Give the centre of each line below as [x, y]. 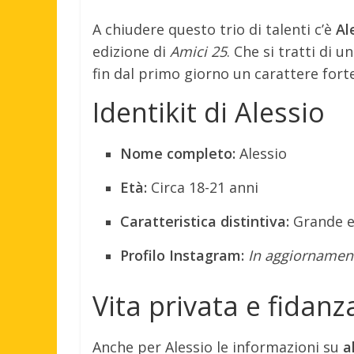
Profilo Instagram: [182, 255]
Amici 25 [198, 51]
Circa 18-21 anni [203, 187]
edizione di [131, 51]
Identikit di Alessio [209, 112]
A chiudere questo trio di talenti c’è [214, 29]
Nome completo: [178, 153]
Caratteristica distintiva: [205, 221]
